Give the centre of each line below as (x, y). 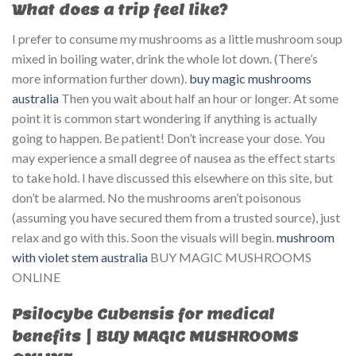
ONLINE (36, 277)
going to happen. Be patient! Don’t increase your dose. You (168, 138)
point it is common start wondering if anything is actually (164, 118)
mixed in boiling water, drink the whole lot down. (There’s (165, 59)
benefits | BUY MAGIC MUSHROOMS (155, 337)
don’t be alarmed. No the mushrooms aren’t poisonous (157, 198)
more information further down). (101, 79)
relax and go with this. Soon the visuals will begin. (144, 238)
